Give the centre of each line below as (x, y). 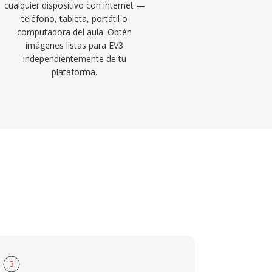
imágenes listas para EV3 (75, 45)
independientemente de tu (74, 59)
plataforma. (75, 72)
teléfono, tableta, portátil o (75, 19)
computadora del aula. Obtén (75, 32)
